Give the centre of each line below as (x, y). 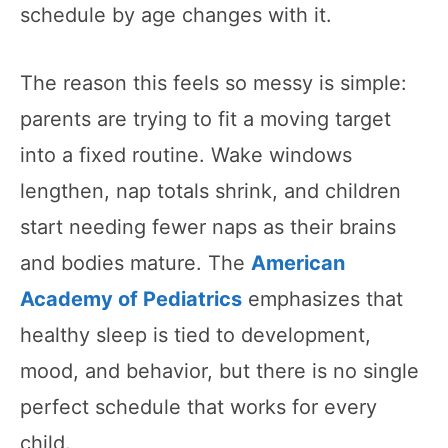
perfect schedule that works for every (198, 406)
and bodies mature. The (135, 262)
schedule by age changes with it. (176, 14)
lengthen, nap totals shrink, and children (210, 190)
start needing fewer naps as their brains (208, 226)
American (298, 262)
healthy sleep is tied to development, (195, 334)
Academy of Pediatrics (131, 298)
